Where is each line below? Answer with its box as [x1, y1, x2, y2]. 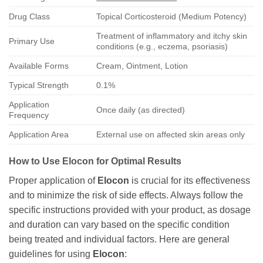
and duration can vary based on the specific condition [9, 219, 230, 230]
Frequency [9, 110, 49, 120]
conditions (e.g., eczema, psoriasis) [96, 41, 228, 51]
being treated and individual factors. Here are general [9, 234, 230, 244]
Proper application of [9, 175, 97, 186]
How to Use [9, 156, 62, 166]
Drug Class [9, 11, 50, 21]
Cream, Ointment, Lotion [96, 60, 188, 70]
